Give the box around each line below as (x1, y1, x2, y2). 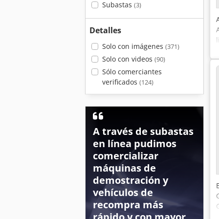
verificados (102, 77, 139, 87)
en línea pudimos (93, 137, 176, 150)
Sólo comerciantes (102, 67, 162, 76)
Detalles (89, 25, 121, 36)
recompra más (93, 198, 163, 211)
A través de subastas (93, 125, 194, 138)
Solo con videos (102, 54, 154, 64)
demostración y (93, 174, 168, 187)
